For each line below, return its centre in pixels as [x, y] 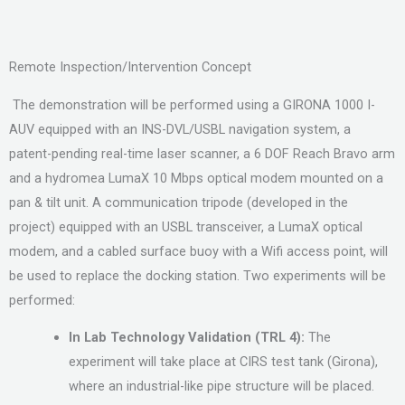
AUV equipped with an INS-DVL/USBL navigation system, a [180, 129]
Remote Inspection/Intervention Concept [130, 66]
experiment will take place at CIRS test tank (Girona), [223, 362]
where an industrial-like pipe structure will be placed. [221, 386]
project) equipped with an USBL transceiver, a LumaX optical [186, 226]
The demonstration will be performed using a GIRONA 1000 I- [194, 104]
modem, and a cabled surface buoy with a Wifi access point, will [198, 251]
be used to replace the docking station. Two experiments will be [198, 275]
